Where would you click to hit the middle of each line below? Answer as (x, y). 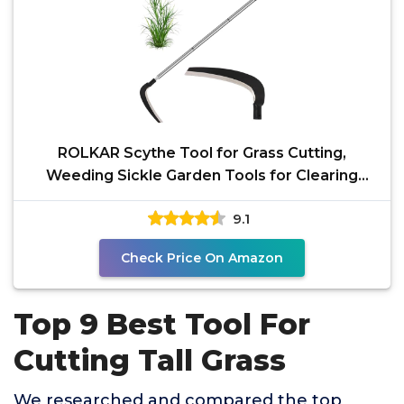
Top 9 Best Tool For (162, 324)
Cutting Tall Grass (150, 360)
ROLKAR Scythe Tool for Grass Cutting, (202, 153)
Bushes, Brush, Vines (202, 198)
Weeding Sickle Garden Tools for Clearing (202, 175)
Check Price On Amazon (202, 258)
